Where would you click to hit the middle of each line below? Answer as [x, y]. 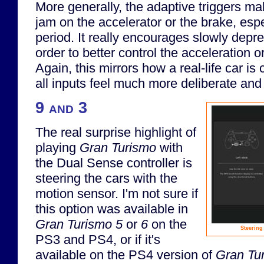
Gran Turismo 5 [79, 225]
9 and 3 [61, 108]
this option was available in [112, 209]
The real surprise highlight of [116, 133]
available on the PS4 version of [126, 255]
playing [57, 148]
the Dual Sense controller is [114, 163]
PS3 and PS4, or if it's [98, 240]
